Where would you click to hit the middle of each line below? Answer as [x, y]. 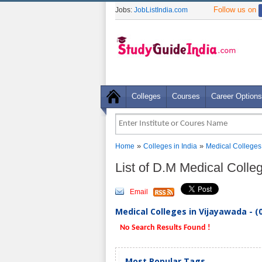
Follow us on [236, 10]
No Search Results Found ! [164, 228]
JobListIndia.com [161, 10]
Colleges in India [170, 146]
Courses [186, 96]
